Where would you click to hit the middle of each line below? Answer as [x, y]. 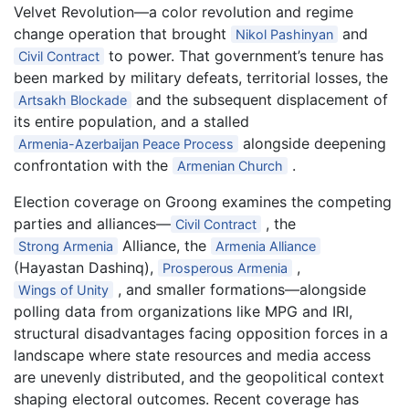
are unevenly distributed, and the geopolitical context [199, 377]
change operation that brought [122, 34]
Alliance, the [165, 246]
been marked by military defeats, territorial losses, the [201, 78]
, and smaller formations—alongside [240, 289]
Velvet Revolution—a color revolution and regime [184, 12]
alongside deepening [313, 143]
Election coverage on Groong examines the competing [203, 202]
